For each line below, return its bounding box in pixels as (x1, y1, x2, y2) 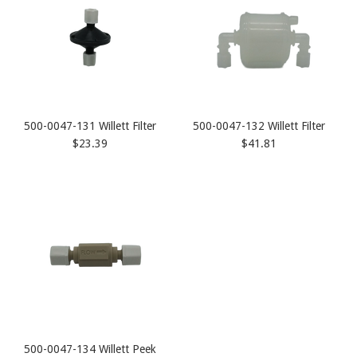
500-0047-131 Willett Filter (24, 120, 157, 132)
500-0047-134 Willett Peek (24, 343, 157, 355)
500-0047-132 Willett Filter (192, 120, 325, 132)
